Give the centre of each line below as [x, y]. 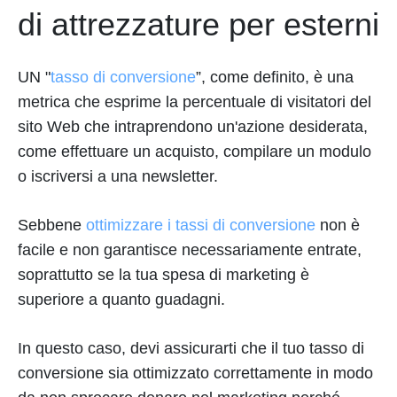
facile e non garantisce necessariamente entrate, [190, 250]
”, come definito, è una [275, 77]
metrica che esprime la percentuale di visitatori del [195, 102]
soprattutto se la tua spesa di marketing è [163, 275]
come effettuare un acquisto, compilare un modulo [195, 152]
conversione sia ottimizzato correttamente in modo [195, 373]
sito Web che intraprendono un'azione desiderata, [193, 127]
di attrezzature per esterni [198, 24]
